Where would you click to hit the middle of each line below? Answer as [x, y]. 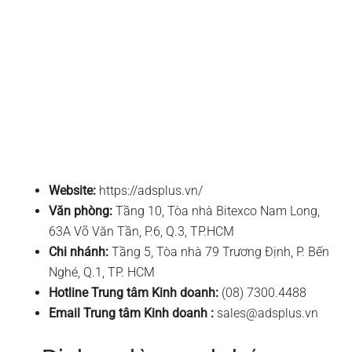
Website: [73, 191]
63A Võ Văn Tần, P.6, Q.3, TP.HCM [142, 232]
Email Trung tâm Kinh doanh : [132, 313]
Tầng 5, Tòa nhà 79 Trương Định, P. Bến [219, 252]
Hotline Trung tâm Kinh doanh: [134, 293]
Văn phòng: [81, 211]
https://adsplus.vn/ [150, 191]
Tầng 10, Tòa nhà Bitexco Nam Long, [216, 211]
